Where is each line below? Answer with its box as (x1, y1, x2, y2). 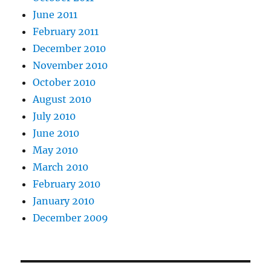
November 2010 (33, 59, 108, 72)
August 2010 (33, 93, 92, 106)
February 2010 (33, 178, 101, 191)
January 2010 (33, 195, 95, 207)
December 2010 (33, 42, 106, 55)
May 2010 (33, 144, 79, 157)
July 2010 (33, 110, 76, 123)
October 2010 (33, 76, 96, 89)
